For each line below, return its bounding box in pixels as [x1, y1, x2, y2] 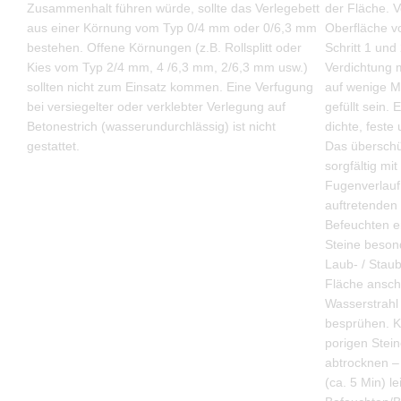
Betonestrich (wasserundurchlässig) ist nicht [27, 119, 276, 134]
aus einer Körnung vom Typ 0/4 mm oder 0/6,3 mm [27, 21, 317, 36]
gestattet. [27, 139, 80, 154]
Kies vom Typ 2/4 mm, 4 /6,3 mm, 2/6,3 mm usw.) [27, 60, 308, 75]
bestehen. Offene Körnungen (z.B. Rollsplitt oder [27, 40, 302, 55]
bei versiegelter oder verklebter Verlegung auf [27, 99, 286, 115]
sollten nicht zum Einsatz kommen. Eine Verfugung [27, 80, 313, 95]
